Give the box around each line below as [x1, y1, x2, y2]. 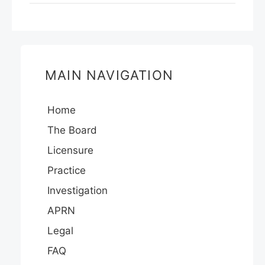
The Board [47, 124, 97, 136]
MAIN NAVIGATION [45, 67, 173, 83]
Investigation [47, 185, 108, 196]
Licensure [47, 144, 93, 156]
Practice [47, 164, 86, 176]
